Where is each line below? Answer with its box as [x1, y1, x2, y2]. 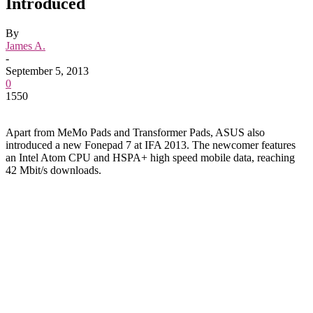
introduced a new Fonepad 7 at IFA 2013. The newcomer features [6, 138, 296, 151]
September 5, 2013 [6, 64, 89, 77]
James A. [6, 39, 45, 52]
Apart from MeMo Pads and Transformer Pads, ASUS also [6, 126, 265, 138]
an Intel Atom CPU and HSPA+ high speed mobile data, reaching [6, 151, 295, 163]
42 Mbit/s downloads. [6, 163, 101, 176]
